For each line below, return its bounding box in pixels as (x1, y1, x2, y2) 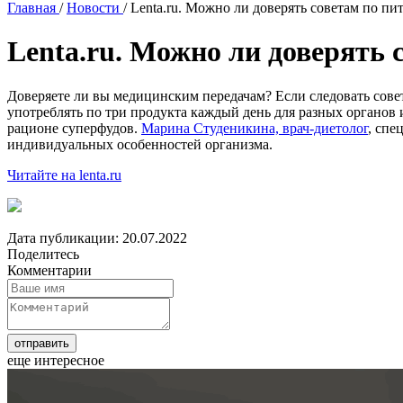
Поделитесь (7, 246, 79, 262)
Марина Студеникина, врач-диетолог (141, 120, 368, 136)
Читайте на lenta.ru (7, 166, 121, 183)
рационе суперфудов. (7, 120, 141, 136)
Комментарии (7, 262, 92, 278)
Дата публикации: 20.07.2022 (7, 229, 187, 246)
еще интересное (7, 352, 104, 368)
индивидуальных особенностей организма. (7, 136, 273, 152)
